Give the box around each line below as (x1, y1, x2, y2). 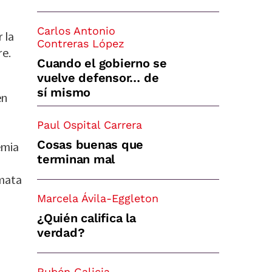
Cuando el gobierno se (37, 56, 167, 70)
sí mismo (37, 85, 90, 100)
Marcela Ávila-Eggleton (37, 192, 158, 205)
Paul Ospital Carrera (37, 118, 142, 131)
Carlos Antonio (37, 24, 115, 37)
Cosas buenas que (37, 137, 143, 152)
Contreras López (37, 37, 124, 50)
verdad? (37, 225, 85, 240)
